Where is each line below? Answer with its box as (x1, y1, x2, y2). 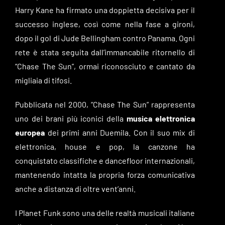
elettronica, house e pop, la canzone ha (15, 141, 195, 151)
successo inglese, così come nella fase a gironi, (15, 19, 195, 29)
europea (15, 127, 45, 137)
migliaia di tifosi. (15, 75, 72, 85)
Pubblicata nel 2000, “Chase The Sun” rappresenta (15, 99, 195, 109)
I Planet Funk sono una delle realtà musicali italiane (15, 207, 195, 217)
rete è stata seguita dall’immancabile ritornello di (15, 47, 195, 57)
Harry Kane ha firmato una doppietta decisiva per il (15, 5, 195, 15)
